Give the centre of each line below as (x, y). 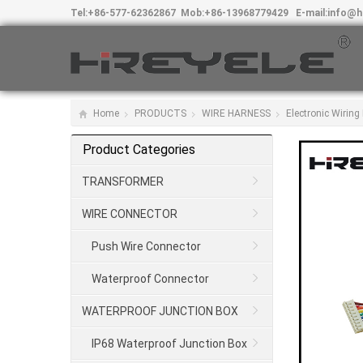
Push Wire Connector (146, 246)
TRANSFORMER (123, 181)
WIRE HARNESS (236, 113)
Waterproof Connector (150, 279)
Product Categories (139, 149)
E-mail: (308, 13)
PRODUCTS (160, 113)
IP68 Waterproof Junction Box (169, 344)
